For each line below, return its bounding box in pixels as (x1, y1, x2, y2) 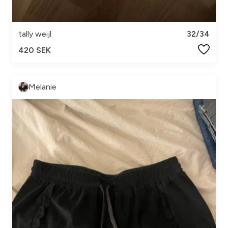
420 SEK (18, 45, 51, 55)
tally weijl (18, 28, 51, 39)
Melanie (28, 81, 56, 92)
